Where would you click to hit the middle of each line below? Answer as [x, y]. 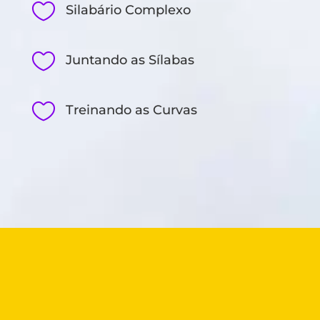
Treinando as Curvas [131, 110]
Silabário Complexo [128, 10]
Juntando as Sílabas [130, 60]
